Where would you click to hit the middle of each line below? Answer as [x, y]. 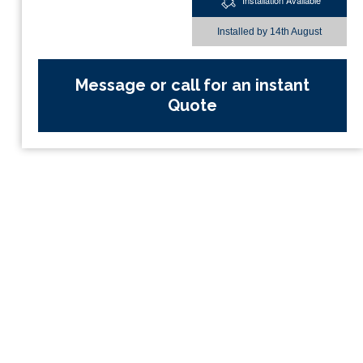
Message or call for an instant [192, 85]
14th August [296, 32]
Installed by [244, 32]
